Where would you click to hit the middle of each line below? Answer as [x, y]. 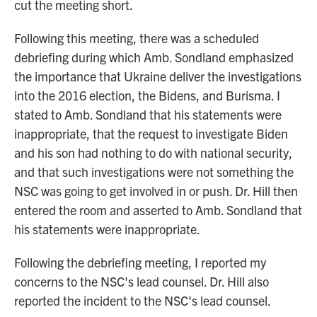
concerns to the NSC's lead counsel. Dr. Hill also [142, 281]
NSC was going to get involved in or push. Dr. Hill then [156, 191]
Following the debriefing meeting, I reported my [140, 262]
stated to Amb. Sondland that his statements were [148, 114]
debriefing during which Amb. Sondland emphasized [154, 57]
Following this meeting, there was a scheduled [137, 38]
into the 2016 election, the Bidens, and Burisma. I [147, 95]
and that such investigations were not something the [154, 172]
